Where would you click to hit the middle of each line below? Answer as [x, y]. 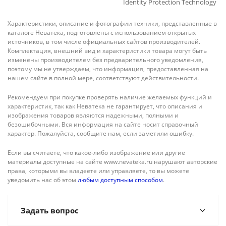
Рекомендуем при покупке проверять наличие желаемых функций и [110, 97]
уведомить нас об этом [43, 180]
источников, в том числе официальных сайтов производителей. [104, 42]
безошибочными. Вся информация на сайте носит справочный [103, 124]
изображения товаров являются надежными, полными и [93, 115]
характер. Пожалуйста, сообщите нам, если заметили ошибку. [101, 133]
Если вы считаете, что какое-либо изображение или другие [96, 153]
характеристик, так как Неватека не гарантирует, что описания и [105, 106]
